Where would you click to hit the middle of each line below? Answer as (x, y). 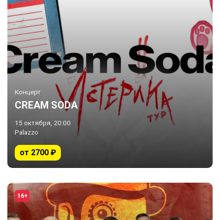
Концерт (28, 92)
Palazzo (27, 132)
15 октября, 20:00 (43, 123)
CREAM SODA (46, 105)
